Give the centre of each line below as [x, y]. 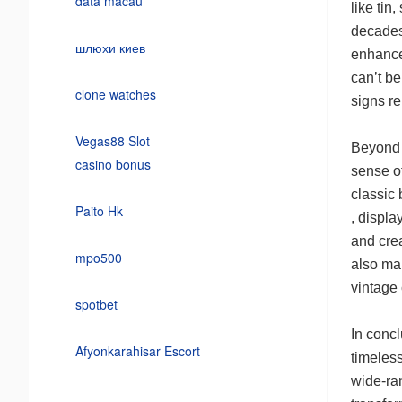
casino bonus [113, 164]
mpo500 [98, 257]
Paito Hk [99, 210]
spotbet [96, 304]
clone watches [115, 94]
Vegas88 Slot [112, 140]
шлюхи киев [110, 47]
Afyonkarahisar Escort [137, 350]
